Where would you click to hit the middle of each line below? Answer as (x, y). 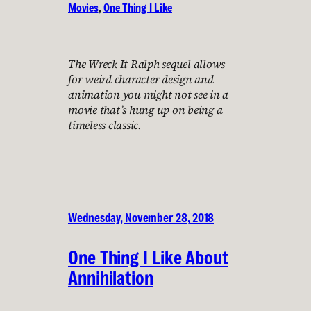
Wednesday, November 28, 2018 (141, 218)
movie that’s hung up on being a (145, 109)
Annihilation (111, 277)
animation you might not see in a (148, 94)
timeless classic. (105, 125)
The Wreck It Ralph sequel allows (146, 64)
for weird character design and (141, 79)
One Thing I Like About (148, 257)
